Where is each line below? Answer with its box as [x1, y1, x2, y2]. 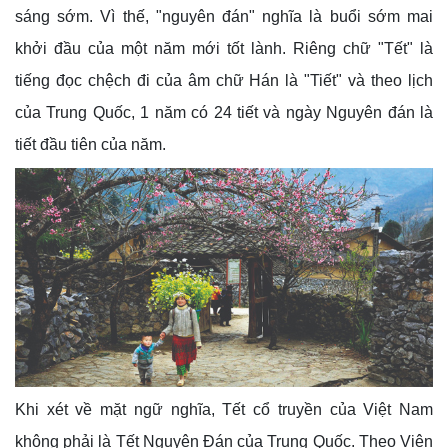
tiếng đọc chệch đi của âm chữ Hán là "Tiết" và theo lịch [15, 72, 433, 89]
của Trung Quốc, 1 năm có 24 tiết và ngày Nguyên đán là [15, 104, 433, 121]
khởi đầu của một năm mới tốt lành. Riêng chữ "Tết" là [15, 40, 433, 57]
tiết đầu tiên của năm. [15, 136, 166, 153]
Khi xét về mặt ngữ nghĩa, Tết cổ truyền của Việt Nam [15, 400, 433, 418]
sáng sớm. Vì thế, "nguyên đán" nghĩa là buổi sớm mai [15, 8, 433, 25]
